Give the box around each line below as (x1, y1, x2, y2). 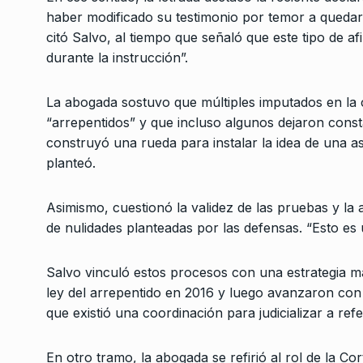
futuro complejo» (208, 48, 332, 66)
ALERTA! (208, 71, 252, 86)
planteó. (46, 155, 96, 171)
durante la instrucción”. (46, 49, 188, 66)
